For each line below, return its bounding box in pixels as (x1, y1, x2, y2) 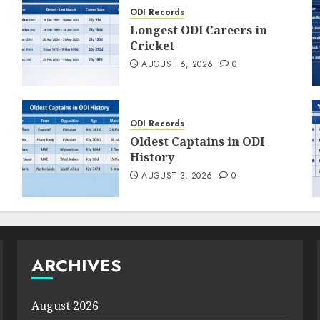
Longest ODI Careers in (129, 22, 267, 38)
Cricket (129, 38, 174, 54)
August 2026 (31, 298, 99, 314)
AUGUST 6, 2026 (141, 58, 214, 71)
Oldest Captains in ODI (129, 134, 264, 149)
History (129, 149, 174, 165)
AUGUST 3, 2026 (141, 169, 213, 182)
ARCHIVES (31, 253, 121, 278)
